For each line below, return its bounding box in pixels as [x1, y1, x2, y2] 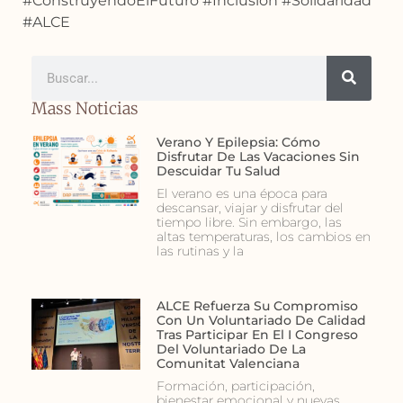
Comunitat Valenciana [156, 354, 300, 372]
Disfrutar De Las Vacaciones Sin [156, 148, 360, 165]
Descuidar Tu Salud [156, 162, 281, 179]
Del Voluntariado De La [156, 340, 306, 357]
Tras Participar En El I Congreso [156, 326, 358, 343]
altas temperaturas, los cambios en [156, 228, 371, 245]
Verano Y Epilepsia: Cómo [156, 133, 320, 150]
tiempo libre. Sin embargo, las [156, 213, 342, 230]
